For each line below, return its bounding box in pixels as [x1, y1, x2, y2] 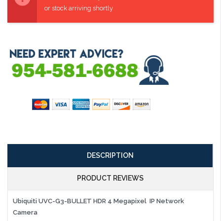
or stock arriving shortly [44, 4, 113, 12]
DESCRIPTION [86, 151, 134, 159]
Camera [13, 208, 37, 216]
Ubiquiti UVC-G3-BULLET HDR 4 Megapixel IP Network [13, 197, 184, 205]
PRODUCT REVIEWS [76, 174, 144, 182]
